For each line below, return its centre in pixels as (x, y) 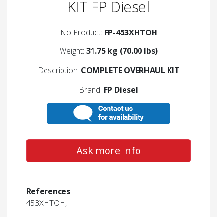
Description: (59, 70)
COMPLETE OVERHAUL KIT (130, 70)
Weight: (73, 51)
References (48, 192)
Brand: (91, 90)
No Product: (82, 33)
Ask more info (108, 151)
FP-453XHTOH (131, 33)
